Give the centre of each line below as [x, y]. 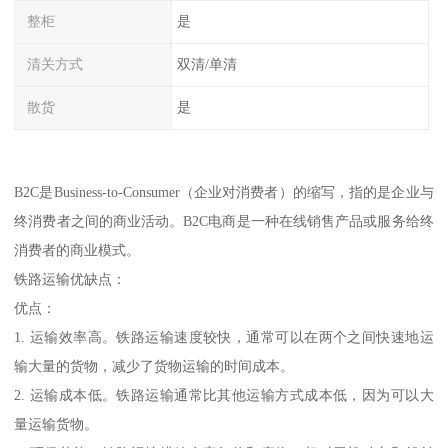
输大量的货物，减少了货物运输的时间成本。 [154, 365]
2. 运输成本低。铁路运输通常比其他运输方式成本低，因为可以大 [224, 394]
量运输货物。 [56, 423]
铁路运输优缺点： [70, 278]
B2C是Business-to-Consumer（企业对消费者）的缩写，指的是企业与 [224, 191]
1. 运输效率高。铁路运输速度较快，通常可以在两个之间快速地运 [224, 336]
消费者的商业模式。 [77, 249]
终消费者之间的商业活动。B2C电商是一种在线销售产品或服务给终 [224, 220]
